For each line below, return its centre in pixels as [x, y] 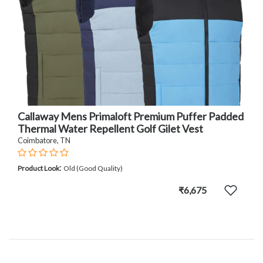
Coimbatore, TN [44, 141]
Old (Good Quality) [93, 168]
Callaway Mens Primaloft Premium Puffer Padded [131, 117]
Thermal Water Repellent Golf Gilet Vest [110, 129]
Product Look [38, 168]
